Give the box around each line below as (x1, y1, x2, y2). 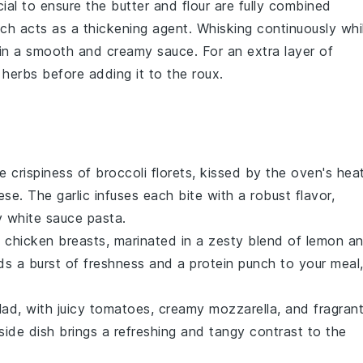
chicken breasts (5, 233, 106, 249)
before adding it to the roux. (37, 66, 224, 82)
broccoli (96, 164, 147, 181)
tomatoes (89, 301, 151, 317)
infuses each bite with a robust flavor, (90, 187, 335, 203)
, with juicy (18, 301, 90, 317)
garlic (57, 187, 90, 203)
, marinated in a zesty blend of (105, 233, 306, 249)
